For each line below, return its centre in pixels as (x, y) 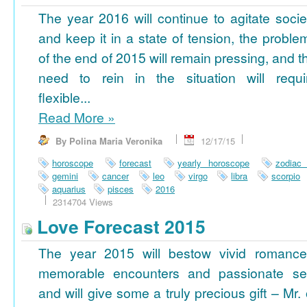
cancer (115, 176)
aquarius (69, 189)
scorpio (286, 176)
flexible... (64, 98)
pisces (121, 189)
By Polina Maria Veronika (109, 141)
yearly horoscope (213, 163)
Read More (73, 118)
